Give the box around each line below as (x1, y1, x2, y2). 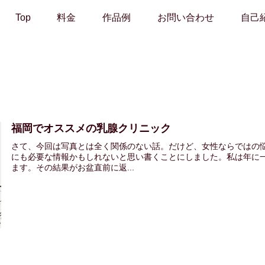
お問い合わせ (157, 12, 215, 22)
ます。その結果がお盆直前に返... (11, 162, 135, 172)
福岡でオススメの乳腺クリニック (11, 122, 172, 134)
